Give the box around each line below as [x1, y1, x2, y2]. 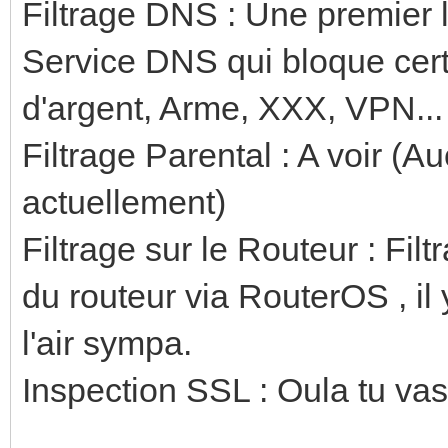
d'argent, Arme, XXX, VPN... [22, 88, 443, 127]
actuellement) [22, 182, 226, 221]
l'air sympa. [22, 323, 192, 362]
